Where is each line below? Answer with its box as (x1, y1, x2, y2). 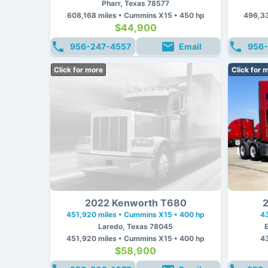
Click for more (54, 65, 103, 74)
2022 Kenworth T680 (84, 196, 187, 209)
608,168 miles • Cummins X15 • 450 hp (66, 10, 205, 20)
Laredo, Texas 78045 (98, 221, 173, 231)
